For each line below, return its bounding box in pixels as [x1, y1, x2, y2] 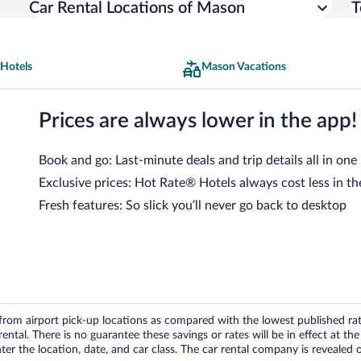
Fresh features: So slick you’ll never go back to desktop [39, 198, 346, 212]
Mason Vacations [201, 61, 286, 73]
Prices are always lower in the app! [39, 110, 357, 131]
